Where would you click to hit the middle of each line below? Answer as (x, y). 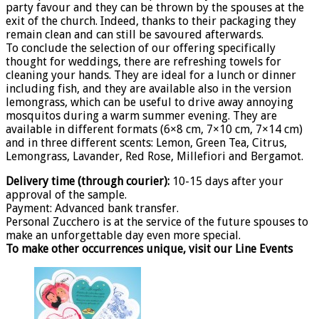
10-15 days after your (228, 181)
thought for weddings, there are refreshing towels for (143, 61)
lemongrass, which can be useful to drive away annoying (150, 102)
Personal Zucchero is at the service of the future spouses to (157, 221)
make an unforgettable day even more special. (123, 235)
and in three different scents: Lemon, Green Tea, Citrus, (146, 142)
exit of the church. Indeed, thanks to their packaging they (151, 21)
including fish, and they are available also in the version (148, 88)
